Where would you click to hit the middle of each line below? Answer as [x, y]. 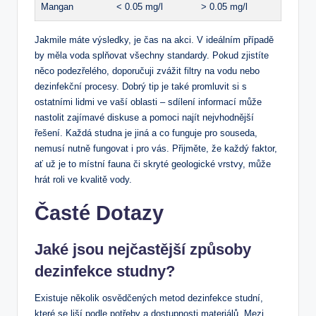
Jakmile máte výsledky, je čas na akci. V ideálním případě [154, 40]
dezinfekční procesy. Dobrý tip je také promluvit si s [141, 87]
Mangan [57, 7]
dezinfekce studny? [105, 272]
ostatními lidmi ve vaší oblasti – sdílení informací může [148, 102]
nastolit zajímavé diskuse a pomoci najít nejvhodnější [144, 118]
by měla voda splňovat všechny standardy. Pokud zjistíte [152, 56]
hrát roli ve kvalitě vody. [83, 180]
